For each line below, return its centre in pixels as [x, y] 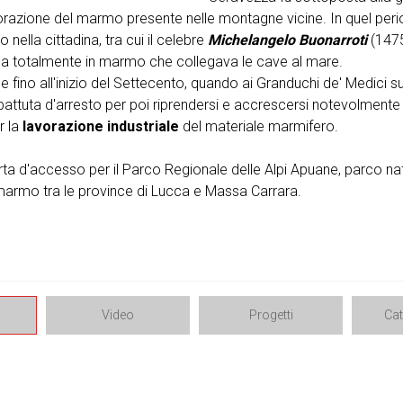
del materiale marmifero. [258, 126]
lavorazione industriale [100, 126]
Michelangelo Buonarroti [289, 40]
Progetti [271, 315]
